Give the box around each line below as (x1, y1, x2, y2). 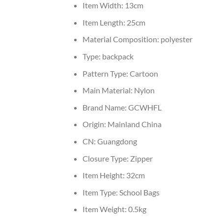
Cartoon (129, 68, 158, 78)
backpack (102, 52, 134, 61)
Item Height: (82, 170, 126, 180)
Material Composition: (82, 34, 161, 44)
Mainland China (107, 119, 162, 129)
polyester (160, 34, 192, 44)
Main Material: (82, 85, 134, 95)
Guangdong (97, 137, 137, 146)
